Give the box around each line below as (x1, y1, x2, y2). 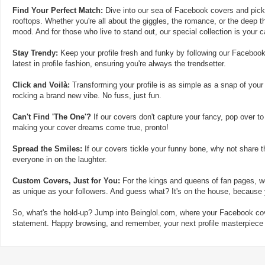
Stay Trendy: (12, 48, 58, 57)
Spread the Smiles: (12, 144, 82, 153)
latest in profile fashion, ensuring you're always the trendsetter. (12, 59, 226, 68)
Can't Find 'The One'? (12, 112, 91, 121)
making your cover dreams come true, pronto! (12, 122, 169, 132)
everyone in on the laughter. (12, 154, 107, 164)
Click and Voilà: (12, 80, 70, 89)
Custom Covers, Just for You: (12, 176, 120, 185)
